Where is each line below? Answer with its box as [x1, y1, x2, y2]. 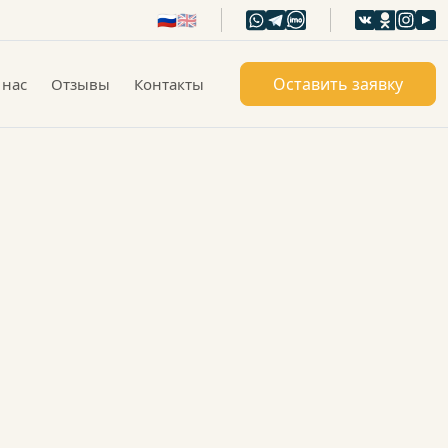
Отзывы [50, 73, 110, 94]
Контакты [133, 73, 204, 94]
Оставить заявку [273, 73, 403, 95]
